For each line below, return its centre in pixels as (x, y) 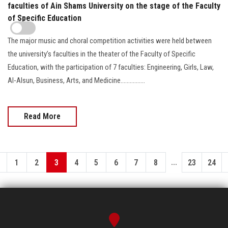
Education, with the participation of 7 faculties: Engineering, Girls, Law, (111, 67)
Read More (42, 116)
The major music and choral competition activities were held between (110, 40)
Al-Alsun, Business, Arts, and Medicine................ (76, 80)
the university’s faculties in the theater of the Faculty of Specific (102, 54)
